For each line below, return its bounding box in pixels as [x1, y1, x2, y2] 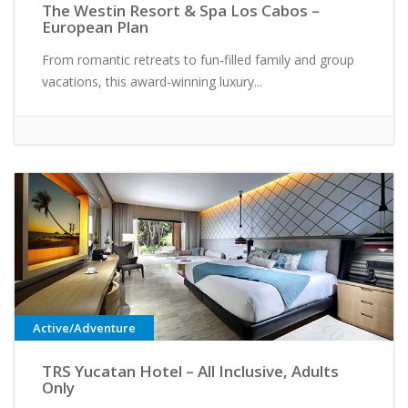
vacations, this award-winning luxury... [42, 72, 262, 90]
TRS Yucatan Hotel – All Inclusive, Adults [42, 361, 339, 382]
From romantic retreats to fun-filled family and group [42, 50, 354, 68]
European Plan [42, 15, 148, 37]
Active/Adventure [33, 320, 136, 337]
